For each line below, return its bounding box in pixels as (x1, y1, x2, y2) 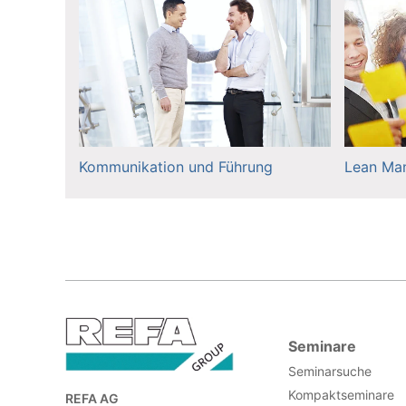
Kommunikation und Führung (79, 157, 273, 176)
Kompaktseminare (287, 386, 394, 402)
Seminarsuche (287, 362, 372, 379)
